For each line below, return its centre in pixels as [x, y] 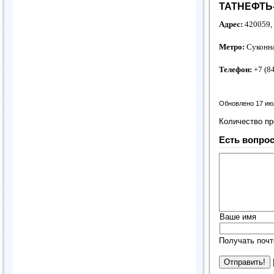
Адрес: [232, 24]
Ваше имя [238, 217]
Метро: [232, 47]
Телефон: [235, 69]
